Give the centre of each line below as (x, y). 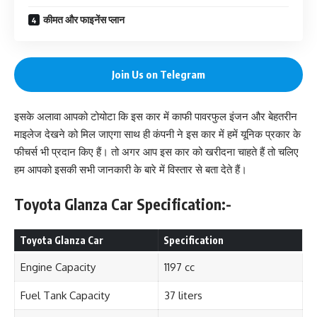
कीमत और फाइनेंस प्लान (84, 19)
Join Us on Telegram (158, 74)
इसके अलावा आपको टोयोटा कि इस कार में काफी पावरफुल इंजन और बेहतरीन (156, 116)
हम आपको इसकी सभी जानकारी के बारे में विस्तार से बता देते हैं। (131, 169)
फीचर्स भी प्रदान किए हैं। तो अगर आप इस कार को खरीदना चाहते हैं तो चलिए (156, 152)
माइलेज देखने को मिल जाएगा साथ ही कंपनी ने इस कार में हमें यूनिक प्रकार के (157, 134)
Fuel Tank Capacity (65, 295)
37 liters (183, 295)
